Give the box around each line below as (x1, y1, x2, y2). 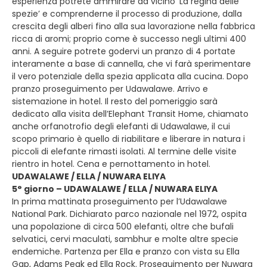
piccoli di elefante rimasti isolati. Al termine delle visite (12, 145, 237, 157)
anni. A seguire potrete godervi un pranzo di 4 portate (12, 45, 235, 57)
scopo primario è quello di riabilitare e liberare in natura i (12, 133, 245, 145)
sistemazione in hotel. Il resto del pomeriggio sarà (12, 95, 218, 107)
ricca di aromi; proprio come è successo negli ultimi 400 (12, 33, 246, 45)
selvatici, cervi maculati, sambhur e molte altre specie (12, 233, 238, 245)
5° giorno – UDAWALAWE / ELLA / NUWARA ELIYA (12, 183, 218, 195)
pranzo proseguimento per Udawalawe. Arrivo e (12, 83, 208, 95)
